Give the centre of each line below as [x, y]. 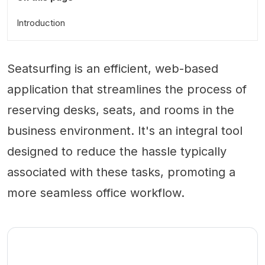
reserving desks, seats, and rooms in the [121, 110]
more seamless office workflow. [96, 193]
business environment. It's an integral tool [125, 131]
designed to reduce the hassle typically [117, 151]
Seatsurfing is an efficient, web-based [113, 69]
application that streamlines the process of [127, 89]
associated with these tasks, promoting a [121, 172]
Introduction [41, 23]
